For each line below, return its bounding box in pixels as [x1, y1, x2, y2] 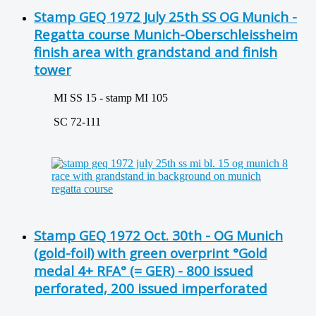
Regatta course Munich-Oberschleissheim [34, 25, 298, 44]
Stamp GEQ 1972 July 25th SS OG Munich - [34, 8, 297, 26]
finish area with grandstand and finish [34, 43, 277, 61]
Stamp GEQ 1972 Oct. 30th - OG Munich [34, 226, 283, 244]
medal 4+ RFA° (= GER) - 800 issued [34, 261, 253, 279]
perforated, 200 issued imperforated [34, 279, 267, 297]
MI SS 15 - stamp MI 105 [34, 92, 168, 104]
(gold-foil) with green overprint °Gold [34, 243, 267, 262]
